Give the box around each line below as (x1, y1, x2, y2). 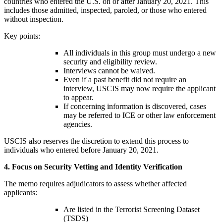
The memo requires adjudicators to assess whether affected (4, 179, 187, 188)
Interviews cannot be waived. (63, 66, 155, 75)
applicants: (4, 188, 37, 197)
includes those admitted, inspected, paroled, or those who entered (4, 5, 207, 14)
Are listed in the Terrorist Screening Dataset (63, 205, 200, 214)
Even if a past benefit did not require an (63, 75, 186, 84)
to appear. (63, 93, 94, 102)
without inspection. (4, 14, 63, 23)
